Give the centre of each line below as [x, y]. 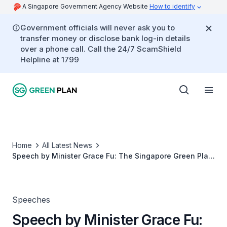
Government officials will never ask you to [98, 28]
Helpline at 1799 [50, 60]
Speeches [31, 200]
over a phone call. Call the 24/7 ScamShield [101, 49]
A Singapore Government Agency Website [86, 6]
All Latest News [67, 145]
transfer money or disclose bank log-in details [105, 38]
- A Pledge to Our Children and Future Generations [102, 166]
